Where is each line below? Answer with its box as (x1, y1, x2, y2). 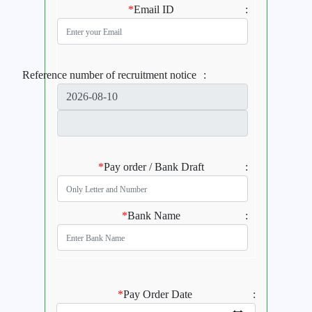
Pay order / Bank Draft (104, 161, 204, 173)
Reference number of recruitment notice (22, 69, 196, 81)
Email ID (134, 3, 174, 16)
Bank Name (127, 210, 180, 222)
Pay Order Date (123, 288, 192, 301)
